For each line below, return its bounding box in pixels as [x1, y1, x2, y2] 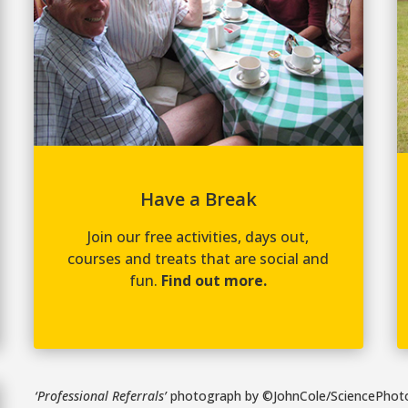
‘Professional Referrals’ [35, 386, 171, 404]
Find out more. [161, 270, 268, 291]
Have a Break [139, 187, 257, 212]
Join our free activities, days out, [87, 227, 310, 248]
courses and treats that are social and [67, 249, 330, 270]
